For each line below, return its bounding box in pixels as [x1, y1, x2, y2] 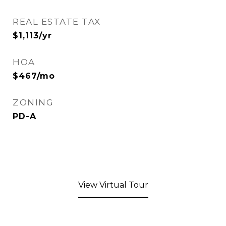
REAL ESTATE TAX [13, 17, 101, 27]
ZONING [13, 97, 53, 107]
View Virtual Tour [78, 180, 148, 190]
